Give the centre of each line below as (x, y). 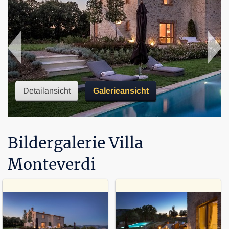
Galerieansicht (121, 90)
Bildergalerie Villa (75, 142)
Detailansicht (47, 90)
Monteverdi (52, 164)
